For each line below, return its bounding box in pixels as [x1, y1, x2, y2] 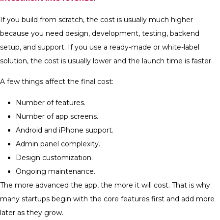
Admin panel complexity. [16, 139, 100, 148]
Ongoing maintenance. [16, 166, 95, 176]
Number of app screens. [16, 111, 98, 121]
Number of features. [16, 98, 85, 107]
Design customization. [16, 153, 93, 162]
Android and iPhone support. [16, 125, 113, 135]
